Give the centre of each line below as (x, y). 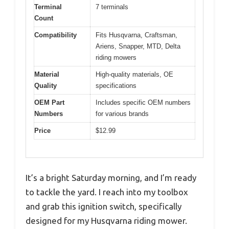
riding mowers (116, 58)
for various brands (122, 114)
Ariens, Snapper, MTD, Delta (138, 47)
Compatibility (55, 35)
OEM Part (49, 103)
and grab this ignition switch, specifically (104, 206)
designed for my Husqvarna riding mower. (106, 220)
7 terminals (112, 7)
